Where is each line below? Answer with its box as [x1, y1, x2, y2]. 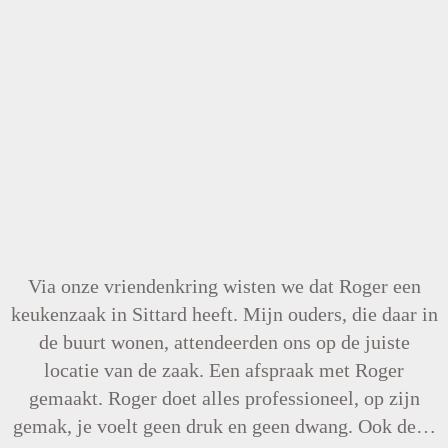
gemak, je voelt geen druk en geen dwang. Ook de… [12, 415, 436, 437]
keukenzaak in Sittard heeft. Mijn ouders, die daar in [10, 303, 438, 325]
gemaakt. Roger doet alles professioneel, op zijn [28, 387, 420, 409]
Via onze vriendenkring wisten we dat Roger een [27, 275, 421, 297]
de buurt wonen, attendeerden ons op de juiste [38, 331, 410, 353]
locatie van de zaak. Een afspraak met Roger [44, 359, 404, 381]
